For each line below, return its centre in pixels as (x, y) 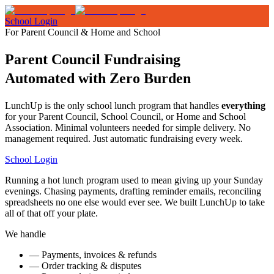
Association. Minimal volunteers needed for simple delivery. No (128, 127)
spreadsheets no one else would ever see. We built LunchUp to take (135, 202)
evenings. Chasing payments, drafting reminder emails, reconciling (133, 191)
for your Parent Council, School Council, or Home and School (125, 116)
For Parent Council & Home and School (83, 32)
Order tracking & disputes (90, 265)
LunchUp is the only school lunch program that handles (113, 105)
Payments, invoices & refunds (98, 254)
